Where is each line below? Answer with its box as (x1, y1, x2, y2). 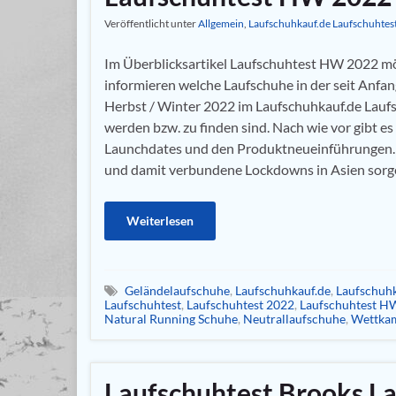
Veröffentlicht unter (104, 16, 198, 30)
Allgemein (198, 16, 244, 30)
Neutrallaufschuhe (243, 311, 346, 326)
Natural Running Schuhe (104, 311, 238, 326)
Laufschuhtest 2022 (187, 297, 294, 312)
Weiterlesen (126, 212, 194, 228)
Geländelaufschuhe (125, 283, 230, 298)
